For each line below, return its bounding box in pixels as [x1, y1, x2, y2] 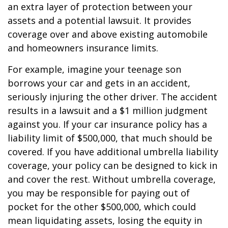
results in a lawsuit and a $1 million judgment [8, 104, 208, 117]
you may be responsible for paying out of [8, 187, 190, 199]
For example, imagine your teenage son [8, 63, 181, 75]
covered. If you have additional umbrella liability [8, 146, 218, 158]
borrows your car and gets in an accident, [8, 77, 190, 89]
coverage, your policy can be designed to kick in [8, 159, 217, 172]
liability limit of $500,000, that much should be [8, 132, 212, 144]
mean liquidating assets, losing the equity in [8, 214, 202, 226]
